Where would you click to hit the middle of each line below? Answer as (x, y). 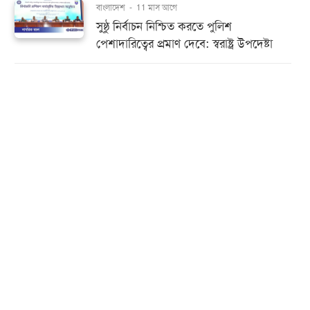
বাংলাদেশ (112, 8)
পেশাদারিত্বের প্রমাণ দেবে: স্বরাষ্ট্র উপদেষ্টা (184, 44)
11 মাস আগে (157, 8)
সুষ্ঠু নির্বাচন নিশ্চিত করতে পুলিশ (164, 27)
